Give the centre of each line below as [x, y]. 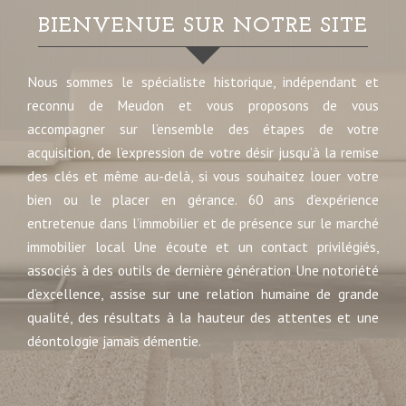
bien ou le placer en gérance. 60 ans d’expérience [203, 199]
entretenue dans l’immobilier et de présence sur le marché [203, 223]
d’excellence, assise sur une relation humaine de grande [203, 294]
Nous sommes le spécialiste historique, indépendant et [203, 82]
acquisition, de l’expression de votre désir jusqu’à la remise [203, 152]
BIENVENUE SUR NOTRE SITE [209, 26]
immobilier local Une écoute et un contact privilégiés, [203, 246]
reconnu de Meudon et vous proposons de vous [203, 105]
